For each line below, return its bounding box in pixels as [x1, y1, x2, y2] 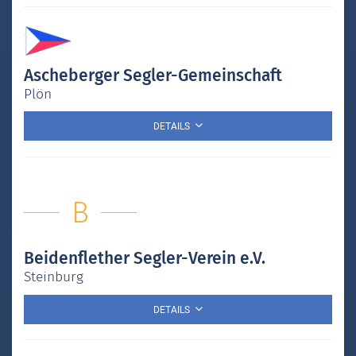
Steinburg [24, 269, 83, 286]
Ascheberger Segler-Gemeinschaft [24, 64, 282, 86]
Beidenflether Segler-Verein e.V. [24, 248, 265, 269]
